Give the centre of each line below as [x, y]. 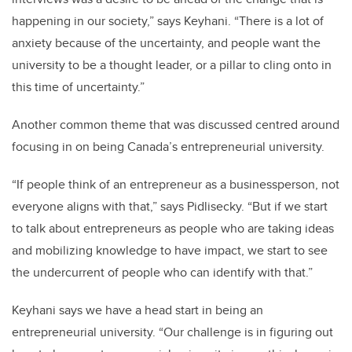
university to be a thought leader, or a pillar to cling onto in [172, 65]
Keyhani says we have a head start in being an [137, 310]
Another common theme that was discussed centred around [176, 125]
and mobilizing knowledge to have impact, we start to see [170, 251]
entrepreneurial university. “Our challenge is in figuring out [172, 332]
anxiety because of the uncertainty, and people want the [166, 43]
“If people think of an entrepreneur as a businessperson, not [176, 185]
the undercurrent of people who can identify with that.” [162, 273]
